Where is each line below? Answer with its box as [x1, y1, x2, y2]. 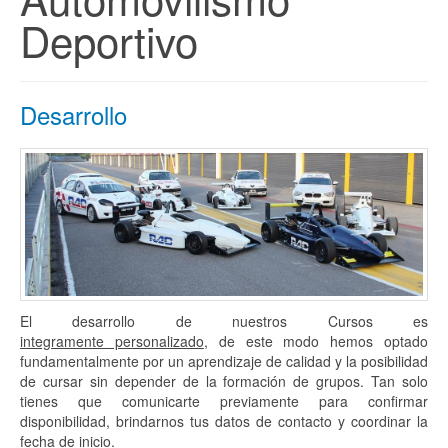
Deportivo [20, 10, 198, 70]
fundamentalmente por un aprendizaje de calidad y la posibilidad [20, 351, 428, 372]
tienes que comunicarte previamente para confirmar [20, 391, 428, 412]
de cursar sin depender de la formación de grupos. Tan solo [20, 371, 428, 392]
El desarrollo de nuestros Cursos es [20, 311, 428, 332]
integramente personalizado [20, 331, 204, 352]
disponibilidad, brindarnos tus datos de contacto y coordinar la [20, 411, 428, 432]
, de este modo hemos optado [203, 331, 429, 352]
